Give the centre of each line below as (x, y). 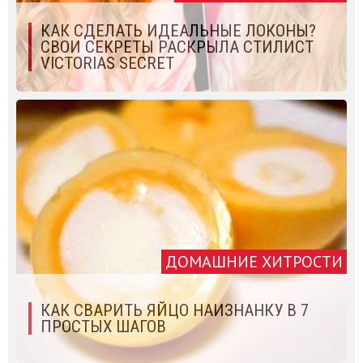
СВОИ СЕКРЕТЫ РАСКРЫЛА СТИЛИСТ (177, 47)
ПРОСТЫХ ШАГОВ (103, 326)
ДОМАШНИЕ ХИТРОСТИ (254, 261)
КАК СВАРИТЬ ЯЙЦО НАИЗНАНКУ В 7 (175, 310)
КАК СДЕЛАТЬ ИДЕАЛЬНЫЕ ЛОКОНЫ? (178, 30)
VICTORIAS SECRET (107, 63)
